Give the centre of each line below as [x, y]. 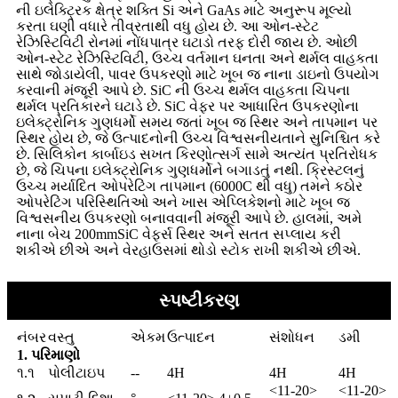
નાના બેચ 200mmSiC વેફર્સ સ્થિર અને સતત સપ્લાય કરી [179, 235]
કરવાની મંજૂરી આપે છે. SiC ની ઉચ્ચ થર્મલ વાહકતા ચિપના [183, 91]
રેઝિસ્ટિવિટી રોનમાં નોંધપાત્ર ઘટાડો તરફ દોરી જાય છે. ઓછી [187, 43]
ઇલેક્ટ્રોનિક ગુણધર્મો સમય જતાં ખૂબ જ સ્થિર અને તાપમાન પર [197, 123]
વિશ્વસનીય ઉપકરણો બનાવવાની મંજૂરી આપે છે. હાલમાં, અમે [189, 219]
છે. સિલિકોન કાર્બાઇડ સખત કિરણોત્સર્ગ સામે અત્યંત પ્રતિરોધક [197, 155]
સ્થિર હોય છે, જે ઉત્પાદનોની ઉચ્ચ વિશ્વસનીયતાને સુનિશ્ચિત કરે [198, 139]
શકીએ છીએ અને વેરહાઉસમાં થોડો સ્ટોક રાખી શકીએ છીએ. [188, 251]
